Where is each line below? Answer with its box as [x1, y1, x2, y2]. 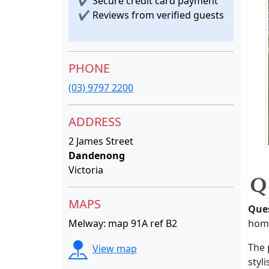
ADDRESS [68, 113, 121, 130]
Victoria [68, 163, 103, 177]
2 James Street [68, 134, 133, 148]
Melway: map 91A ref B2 [68, 217, 177, 230]
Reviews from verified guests [90, 8, 224, 22]
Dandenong [68, 149, 125, 162]
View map [92, 242, 137, 256]
